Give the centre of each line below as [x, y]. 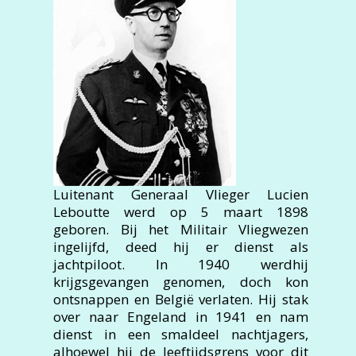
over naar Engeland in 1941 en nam [181, 317]
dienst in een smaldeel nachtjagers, [181, 334]
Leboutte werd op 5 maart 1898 [181, 212]
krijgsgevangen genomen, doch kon [181, 282]
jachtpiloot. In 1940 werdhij [181, 264]
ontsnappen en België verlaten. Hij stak [181, 299]
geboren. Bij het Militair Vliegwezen [181, 229]
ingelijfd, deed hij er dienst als [181, 247]
